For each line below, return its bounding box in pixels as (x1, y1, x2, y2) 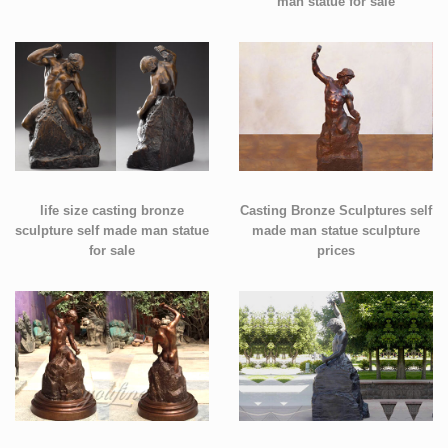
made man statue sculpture (252, 224, 420, 239)
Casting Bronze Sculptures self (240, 204, 432, 219)
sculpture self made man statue (15, 224, 209, 239)
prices (317, 244, 355, 259)
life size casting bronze (40, 204, 184, 219)
